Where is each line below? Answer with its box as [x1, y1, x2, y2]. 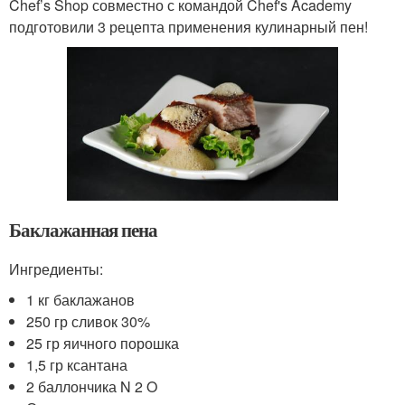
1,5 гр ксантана [26, 354, 128, 376]
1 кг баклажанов [26, 289, 136, 311]
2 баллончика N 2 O [26, 376, 158, 398]
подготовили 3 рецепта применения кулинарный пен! [9, 15, 368, 37]
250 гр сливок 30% [26, 311, 151, 333]
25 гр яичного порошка [26, 333, 180, 354]
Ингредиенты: [9, 259, 103, 280]
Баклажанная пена [9, 216, 158, 244]
